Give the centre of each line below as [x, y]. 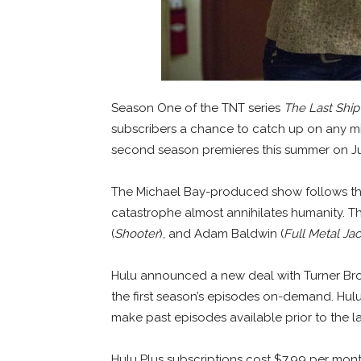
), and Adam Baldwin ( [221, 233]
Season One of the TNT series [197, 108]
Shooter [137, 233]
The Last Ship [322, 108]
